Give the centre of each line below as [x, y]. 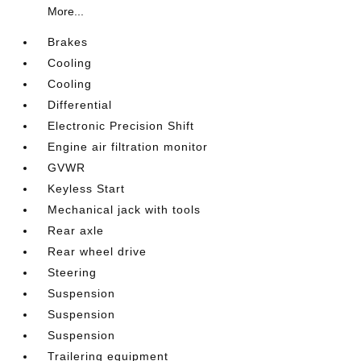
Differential [80, 104]
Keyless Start [87, 188]
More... [66, 11]
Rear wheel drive [98, 251]
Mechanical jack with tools [124, 209]
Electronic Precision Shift [121, 125]
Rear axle [76, 230]
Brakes [68, 41]
